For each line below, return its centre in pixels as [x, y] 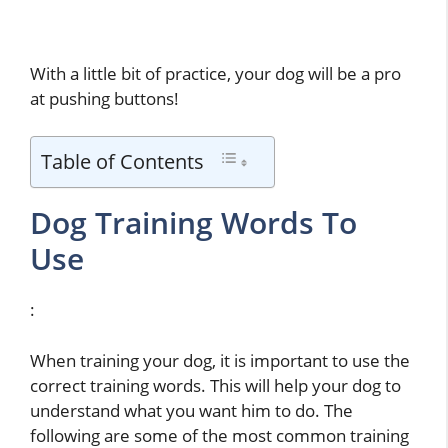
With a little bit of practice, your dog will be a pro [215, 73]
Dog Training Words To [193, 223]
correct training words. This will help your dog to [215, 385]
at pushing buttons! [104, 98]
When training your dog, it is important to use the [220, 360]
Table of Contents [122, 161]
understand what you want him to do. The [191, 410]
